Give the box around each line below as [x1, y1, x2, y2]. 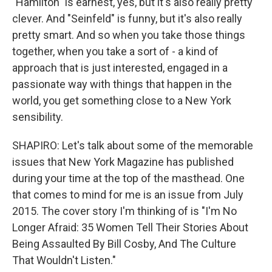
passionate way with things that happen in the [12, 78, 232, 90]
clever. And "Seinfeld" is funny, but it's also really [12, 12, 242, 25]
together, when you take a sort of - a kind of [12, 45, 219, 58]
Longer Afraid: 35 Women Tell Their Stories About [12, 221, 248, 234]
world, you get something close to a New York [12, 94, 231, 107]
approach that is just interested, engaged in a [12, 61, 228, 74]
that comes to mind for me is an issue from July [12, 188, 243, 201]
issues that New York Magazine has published [12, 155, 234, 168]
